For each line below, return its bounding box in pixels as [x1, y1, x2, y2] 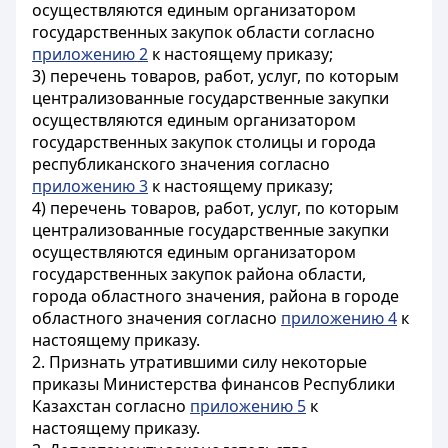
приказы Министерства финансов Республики [32, 373, 395, 395]
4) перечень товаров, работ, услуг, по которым [32, 197, 399, 219]
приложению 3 [32, 175, 148, 197]
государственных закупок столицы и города [32, 131, 376, 153]
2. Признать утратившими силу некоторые [32, 351, 367, 373]
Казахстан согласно [32, 395, 190, 417]
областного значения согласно [32, 307, 281, 329]
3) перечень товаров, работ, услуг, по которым [32, 65, 399, 87]
